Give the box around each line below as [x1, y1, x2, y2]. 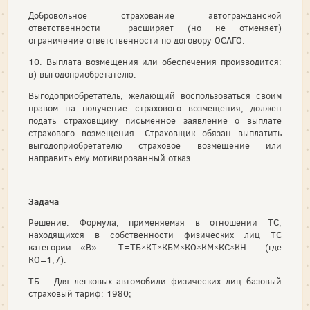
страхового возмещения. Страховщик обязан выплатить [28, 127, 282, 139]
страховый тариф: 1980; [28, 287, 131, 300]
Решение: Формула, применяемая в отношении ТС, [28, 216, 282, 228]
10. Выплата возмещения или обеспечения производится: [28, 55, 282, 68]
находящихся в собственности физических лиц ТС [28, 228, 282, 241]
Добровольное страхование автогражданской [28, 9, 282, 21]
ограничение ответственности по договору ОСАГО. [28, 34, 245, 46]
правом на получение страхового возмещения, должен [28, 102, 282, 114]
